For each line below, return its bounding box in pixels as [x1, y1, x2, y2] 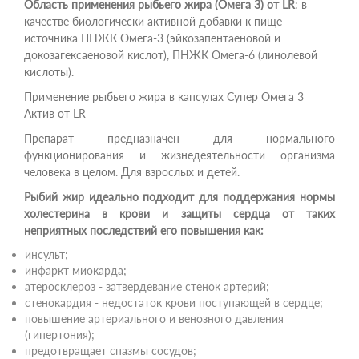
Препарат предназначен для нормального [24, 131, 335, 145]
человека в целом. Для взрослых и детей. [24, 165, 243, 179]
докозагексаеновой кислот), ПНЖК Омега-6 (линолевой [24, 48, 317, 62]
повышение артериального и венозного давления [25, 312, 284, 325]
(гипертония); [25, 328, 95, 341]
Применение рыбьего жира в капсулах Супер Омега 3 [24, 90, 304, 103]
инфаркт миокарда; [25, 264, 127, 277]
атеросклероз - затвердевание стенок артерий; [25, 280, 269, 293]
